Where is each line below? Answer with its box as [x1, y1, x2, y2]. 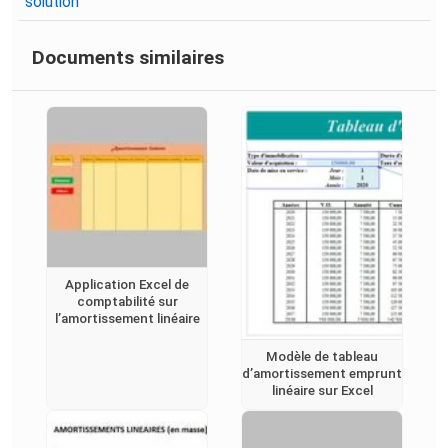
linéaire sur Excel [271, 383, 373, 399]
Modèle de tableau [266, 349, 378, 365]
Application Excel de [65, 277, 189, 293]
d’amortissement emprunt [242, 366, 402, 382]
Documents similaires [32, 46, 224, 70]
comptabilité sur [76, 294, 178, 310]
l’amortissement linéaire [54, 311, 200, 327]
